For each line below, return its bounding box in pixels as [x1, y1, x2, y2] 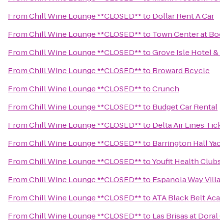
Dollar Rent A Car [152, 11, 214, 21]
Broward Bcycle [152, 65, 210, 76]
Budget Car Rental [152, 102, 218, 112]
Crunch [152, 83, 179, 94]
